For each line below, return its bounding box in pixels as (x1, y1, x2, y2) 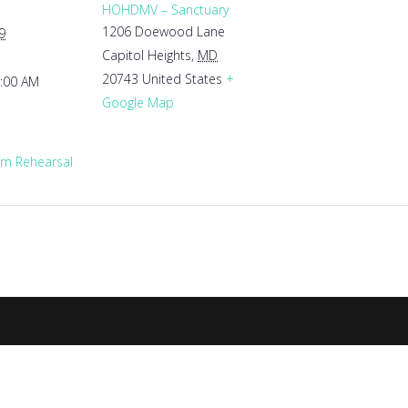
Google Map (102, 94, 174, 111)
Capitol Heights (102, 46, 191, 64)
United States (142, 70, 222, 87)
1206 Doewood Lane (102, 23, 225, 40)
